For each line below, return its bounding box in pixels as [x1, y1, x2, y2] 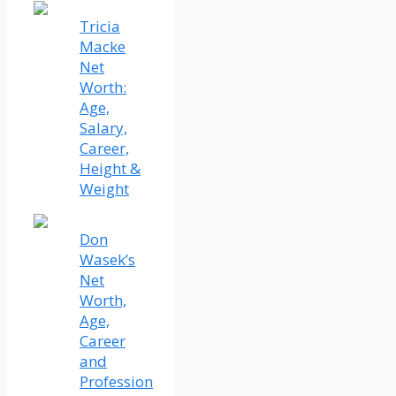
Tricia [80, 16, 120, 37]
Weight [80, 179, 129, 200]
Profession [80, 371, 153, 392]
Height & [80, 158, 141, 179]
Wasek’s [80, 249, 135, 270]
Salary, [80, 118, 127, 139]
